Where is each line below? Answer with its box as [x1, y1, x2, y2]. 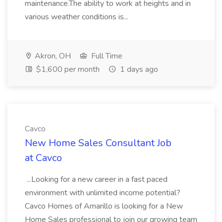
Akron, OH [33, 51, 71, 61]
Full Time [89, 51, 122, 61]
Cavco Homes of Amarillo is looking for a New [25, 201, 183, 212]
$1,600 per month [34, 64, 100, 75]
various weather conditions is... [25, 11, 130, 22]
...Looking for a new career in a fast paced [25, 174, 167, 185]
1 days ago [118, 64, 158, 75]
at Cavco [25, 151, 62, 165]
